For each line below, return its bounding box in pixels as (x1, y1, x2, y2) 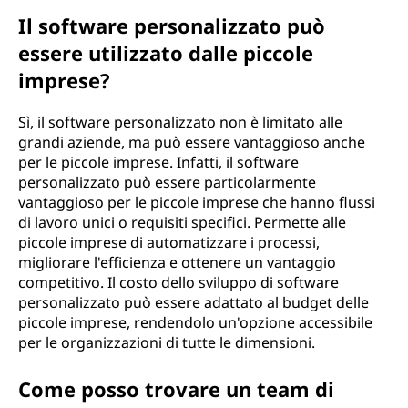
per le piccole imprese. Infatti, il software (18, 152, 299, 172)
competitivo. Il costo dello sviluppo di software (18, 272, 339, 292)
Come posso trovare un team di (18, 375, 334, 403)
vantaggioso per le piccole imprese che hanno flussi (18, 192, 375, 212)
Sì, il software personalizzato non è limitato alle (18, 112, 342, 132)
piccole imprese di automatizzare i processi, (18, 232, 320, 252)
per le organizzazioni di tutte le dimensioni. (18, 332, 315, 352)
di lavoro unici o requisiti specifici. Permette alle (18, 212, 346, 232)
